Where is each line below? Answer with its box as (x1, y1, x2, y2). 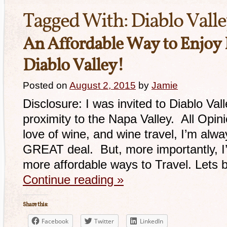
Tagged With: (23, 8, 131, 36)
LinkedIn (140, 217, 163, 225)
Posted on (23, 80, 67, 91)
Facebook (42, 217, 68, 225)
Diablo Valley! (23, 54, 124, 78)
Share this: (23, 201, 48, 209)
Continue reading (23, 173, 117, 186)
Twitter (94, 217, 114, 225)
